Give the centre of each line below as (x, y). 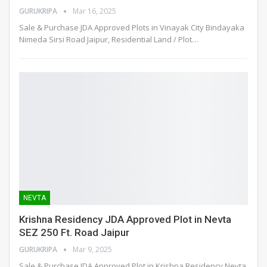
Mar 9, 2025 (92, 249)
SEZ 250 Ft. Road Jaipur (74, 232)
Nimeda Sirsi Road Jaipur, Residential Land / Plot (105, 40)
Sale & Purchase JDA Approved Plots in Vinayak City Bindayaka (132, 28)
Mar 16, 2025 (94, 11)
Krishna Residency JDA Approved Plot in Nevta (125, 219)
